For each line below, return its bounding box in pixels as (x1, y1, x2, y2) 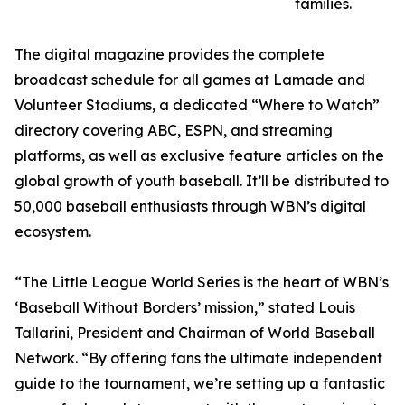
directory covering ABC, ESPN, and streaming (14, 121, 333, 140)
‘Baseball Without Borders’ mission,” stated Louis (14, 298, 355, 317)
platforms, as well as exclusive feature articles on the (14, 146, 384, 165)
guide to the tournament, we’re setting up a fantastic (14, 374, 385, 393)
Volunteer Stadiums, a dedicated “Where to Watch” (14, 96, 380, 115)
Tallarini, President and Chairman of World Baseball (14, 324, 375, 343)
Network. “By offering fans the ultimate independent (14, 349, 382, 368)
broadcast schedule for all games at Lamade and (14, 71, 365, 89)
